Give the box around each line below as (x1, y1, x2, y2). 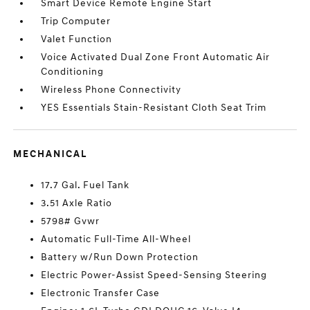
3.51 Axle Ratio (41, 197, 113, 209)
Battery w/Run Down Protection (41, 251, 199, 263)
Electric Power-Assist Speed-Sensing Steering (41, 269, 268, 281)
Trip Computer (41, 15, 111, 27)
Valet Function (41, 33, 113, 45)
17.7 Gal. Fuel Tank (41, 179, 130, 191)
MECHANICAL (13, 148, 88, 160)
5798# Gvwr (41, 215, 100, 227)
